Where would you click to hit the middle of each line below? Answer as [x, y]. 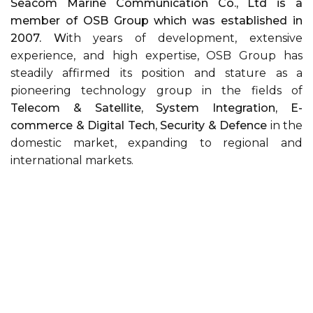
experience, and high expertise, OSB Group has [156, 56]
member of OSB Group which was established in [156, 21]
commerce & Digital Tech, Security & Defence [139, 125]
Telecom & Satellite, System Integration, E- [156, 108]
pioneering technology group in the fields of [156, 90]
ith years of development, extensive [184, 38]
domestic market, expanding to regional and [156, 143]
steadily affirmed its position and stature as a [156, 73]
